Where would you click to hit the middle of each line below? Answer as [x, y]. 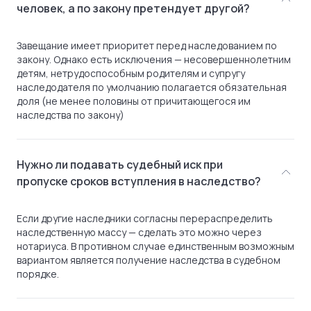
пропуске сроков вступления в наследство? [139, 181]
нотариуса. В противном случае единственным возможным [155, 246]
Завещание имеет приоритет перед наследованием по [147, 45]
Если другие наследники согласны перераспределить [145, 218]
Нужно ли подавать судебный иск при [120, 165]
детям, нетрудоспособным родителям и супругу [131, 73]
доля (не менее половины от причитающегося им [134, 101]
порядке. [38, 274]
